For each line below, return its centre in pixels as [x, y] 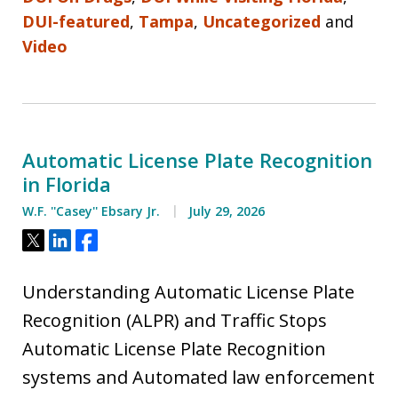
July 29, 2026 [225, 211]
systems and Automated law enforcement [199, 377]
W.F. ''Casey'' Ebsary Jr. [91, 211]
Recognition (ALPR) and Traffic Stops [175, 320]
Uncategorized [262, 21]
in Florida [67, 183]
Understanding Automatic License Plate [188, 291]
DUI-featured [76, 21]
